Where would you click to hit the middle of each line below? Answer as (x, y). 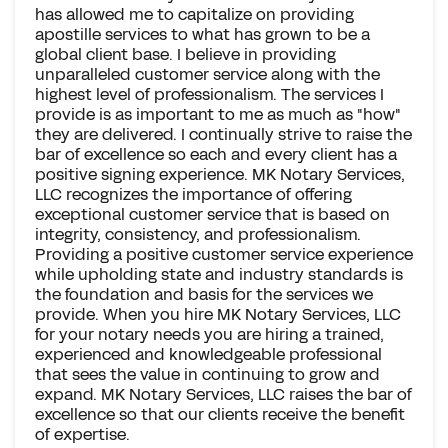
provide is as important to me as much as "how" (218, 114)
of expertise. (82, 434)
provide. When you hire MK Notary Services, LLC (218, 314)
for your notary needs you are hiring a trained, (209, 334)
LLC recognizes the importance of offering (193, 194)
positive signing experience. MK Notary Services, (220, 174)
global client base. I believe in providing (185, 54)
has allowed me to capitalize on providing (194, 14)
